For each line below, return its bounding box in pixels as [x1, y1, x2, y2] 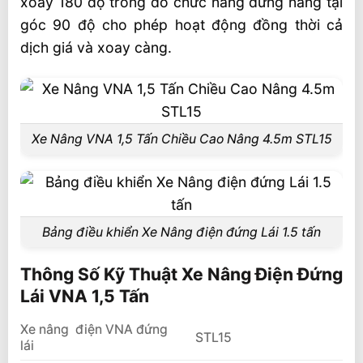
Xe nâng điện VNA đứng [20, 322, 168, 338]
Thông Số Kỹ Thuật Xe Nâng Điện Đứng [20, 264, 343, 285]
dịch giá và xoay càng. [20, 39, 172, 57]
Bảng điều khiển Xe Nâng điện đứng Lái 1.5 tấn [42, 224, 321, 241]
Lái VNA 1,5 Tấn [20, 286, 149, 307]
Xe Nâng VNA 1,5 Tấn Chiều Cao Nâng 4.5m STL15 [31, 131, 332, 147]
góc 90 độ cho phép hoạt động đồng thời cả [20, 16, 343, 34]
